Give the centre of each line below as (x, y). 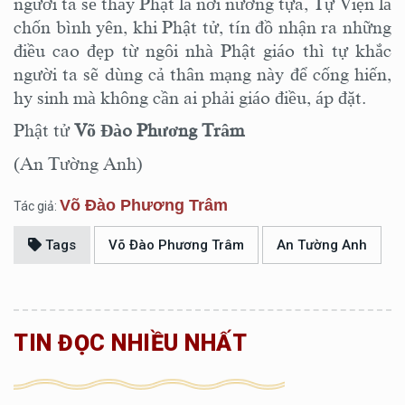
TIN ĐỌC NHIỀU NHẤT (130, 343)
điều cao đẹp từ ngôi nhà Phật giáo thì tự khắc (202, 50)
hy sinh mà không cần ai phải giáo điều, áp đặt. (190, 97)
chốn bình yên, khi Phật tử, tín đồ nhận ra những (202, 27)
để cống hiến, (341, 74)
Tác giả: (37, 206)
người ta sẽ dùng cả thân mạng (136, 74)
